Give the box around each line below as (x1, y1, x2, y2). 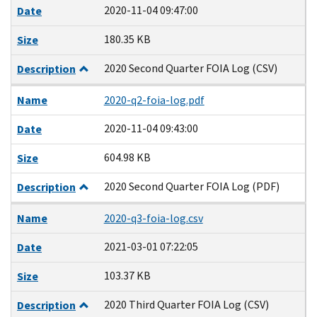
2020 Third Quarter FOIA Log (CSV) (103, 296, 269, 312)
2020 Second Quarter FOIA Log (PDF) (103, 178, 279, 194)
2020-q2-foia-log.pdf (103, 92, 204, 108)
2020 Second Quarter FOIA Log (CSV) (103, 60, 277, 76)
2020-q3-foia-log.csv (103, 210, 203, 226)
